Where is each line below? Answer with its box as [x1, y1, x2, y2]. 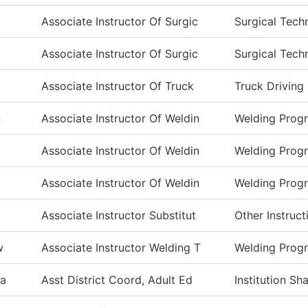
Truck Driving [234, 79, 304, 93]
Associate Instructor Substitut [41, 208, 196, 222]
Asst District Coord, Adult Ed [41, 273, 192, 287]
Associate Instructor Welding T [41, 241, 201, 254]
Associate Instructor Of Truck [41, 79, 194, 93]
